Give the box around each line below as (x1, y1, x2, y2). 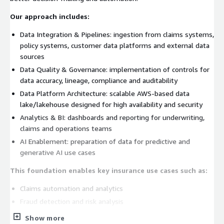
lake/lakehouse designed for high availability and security (20, 99, 202, 108)
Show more (25, 213, 65, 222)
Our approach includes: (10, 11, 89, 20)
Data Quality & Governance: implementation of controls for (20, 64, 209, 73)
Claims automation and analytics (20, 183, 123, 192)
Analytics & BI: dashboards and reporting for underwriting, (20, 112, 204, 121)
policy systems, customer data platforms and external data (20, 40, 209, 49)
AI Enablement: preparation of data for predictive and (20, 136, 190, 145)
